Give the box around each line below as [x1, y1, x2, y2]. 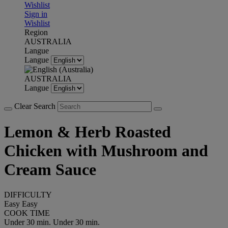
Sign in [24, 10, 47, 18]
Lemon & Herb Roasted [4, 123, 171, 141]
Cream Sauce [4, 160, 96, 179]
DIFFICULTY [4, 190, 52, 199]
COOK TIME [4, 208, 50, 217]
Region [24, 28, 48, 37]
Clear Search [14, 102, 58, 110]
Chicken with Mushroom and [4, 141, 208, 160]
